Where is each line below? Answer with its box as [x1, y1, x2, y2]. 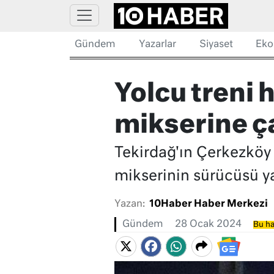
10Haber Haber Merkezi [149, 199, 268, 210]
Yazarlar [138, 40, 176, 50]
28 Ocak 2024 [174, 220, 242, 230]
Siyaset [199, 40, 233, 50]
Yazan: [114, 199, 145, 210]
